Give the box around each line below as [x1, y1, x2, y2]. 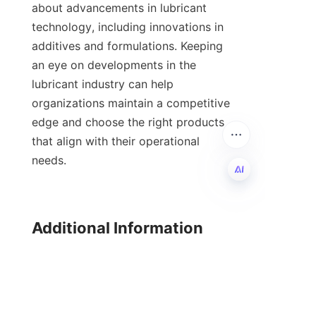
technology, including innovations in [32, 20, 224, 35]
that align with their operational [32, 134, 200, 149]
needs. [32, 153, 66, 168]
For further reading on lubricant [32, 276, 200, 291]
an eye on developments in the [32, 58, 196, 73]
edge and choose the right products [32, 115, 224, 130]
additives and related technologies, [32, 296, 219, 310]
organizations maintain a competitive [32, 96, 230, 111]
